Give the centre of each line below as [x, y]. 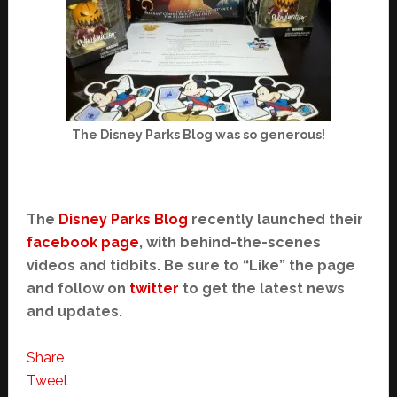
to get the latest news [261, 289]
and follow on [78, 289]
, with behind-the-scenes [230, 243]
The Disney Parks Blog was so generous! [198, 135]
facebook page [82, 243]
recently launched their [275, 220]
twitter [154, 289]
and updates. [74, 312]
